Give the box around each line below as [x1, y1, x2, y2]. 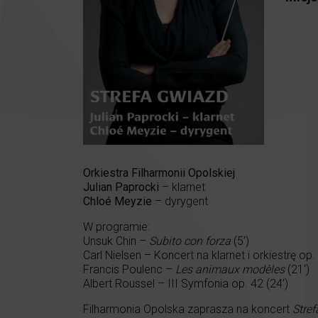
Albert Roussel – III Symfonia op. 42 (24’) [83, 277, 288, 291]
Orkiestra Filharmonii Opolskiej [83, 166, 235, 180]
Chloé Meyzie [83, 194, 152, 209]
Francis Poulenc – [83, 263, 175, 277]
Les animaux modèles [175, 263, 285, 277]
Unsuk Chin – [83, 234, 149, 248]
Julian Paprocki [83, 180, 159, 194]
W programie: [83, 220, 150, 234]
